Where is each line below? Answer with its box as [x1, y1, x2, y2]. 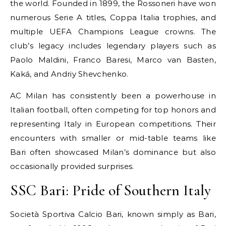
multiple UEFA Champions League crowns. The [10, 26, 216, 36]
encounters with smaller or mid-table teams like [10, 133, 216, 143]
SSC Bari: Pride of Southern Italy [10, 181, 211, 200]
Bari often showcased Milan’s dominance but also [10, 147, 216, 157]
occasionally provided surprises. [10, 161, 134, 171]
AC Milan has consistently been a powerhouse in [10, 90, 216, 100]
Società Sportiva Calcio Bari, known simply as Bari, [10, 209, 216, 219]
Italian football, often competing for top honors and [10, 104, 216, 115]
